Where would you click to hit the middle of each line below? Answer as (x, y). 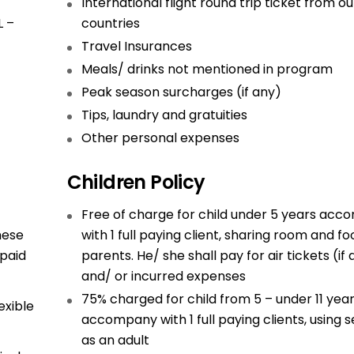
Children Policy (136, 182)
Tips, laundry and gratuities (164, 115)
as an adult (115, 340)
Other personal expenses (160, 138)
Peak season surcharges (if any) (181, 92)
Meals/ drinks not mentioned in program (207, 69)
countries (110, 23)
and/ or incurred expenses (163, 276)
